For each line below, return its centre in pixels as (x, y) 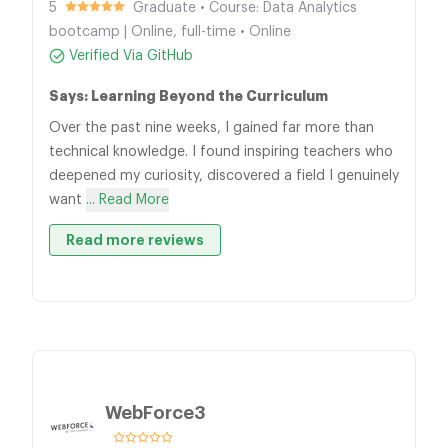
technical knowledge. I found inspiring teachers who (221, 152)
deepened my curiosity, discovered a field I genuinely (224, 176)
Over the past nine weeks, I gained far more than (211, 128)
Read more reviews (135, 240)
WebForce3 (155, 413)
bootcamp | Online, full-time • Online (170, 32)
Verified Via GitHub (131, 56)
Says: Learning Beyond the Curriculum (188, 96)
